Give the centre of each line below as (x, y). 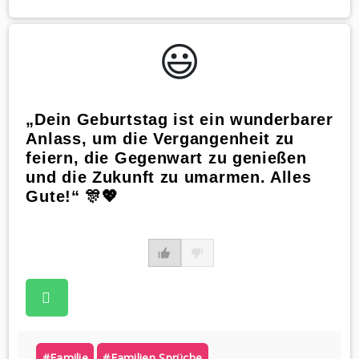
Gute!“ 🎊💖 (72, 197)
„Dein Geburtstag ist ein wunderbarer (179, 120)
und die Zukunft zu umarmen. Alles (169, 177)
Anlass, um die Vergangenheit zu (160, 139)
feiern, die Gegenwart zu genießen (166, 158)
